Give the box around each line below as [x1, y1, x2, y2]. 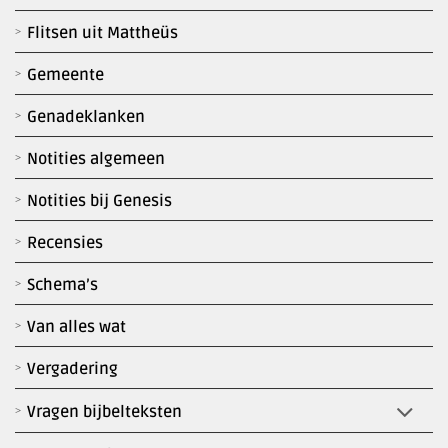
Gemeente [27, 65, 104, 86]
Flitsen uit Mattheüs [27, 23, 178, 44]
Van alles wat [27, 317, 126, 338]
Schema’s [27, 275, 98, 296]
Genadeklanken [27, 107, 145, 128]
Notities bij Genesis [27, 191, 172, 212]
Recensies [27, 233, 103, 254]
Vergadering [27, 359, 118, 380]
